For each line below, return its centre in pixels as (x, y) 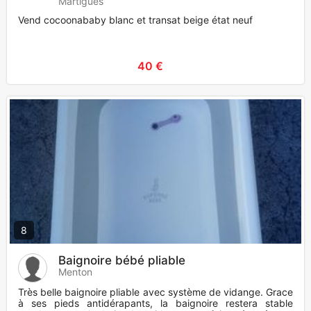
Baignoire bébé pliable (122, 261)
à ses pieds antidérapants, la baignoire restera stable (155, 303)
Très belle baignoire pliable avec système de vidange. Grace (155, 292)
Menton (75, 272)
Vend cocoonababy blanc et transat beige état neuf (135, 20)
